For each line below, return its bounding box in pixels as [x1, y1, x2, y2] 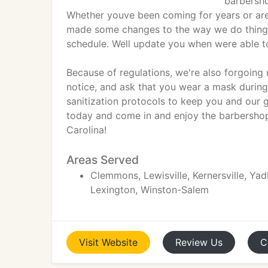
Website [102, 236, 138, 248]
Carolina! [66, 124, 106, 136]
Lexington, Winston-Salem [90, 184, 209, 196]
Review [175, 236, 208, 248]
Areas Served [66, 153, 139, 167]
